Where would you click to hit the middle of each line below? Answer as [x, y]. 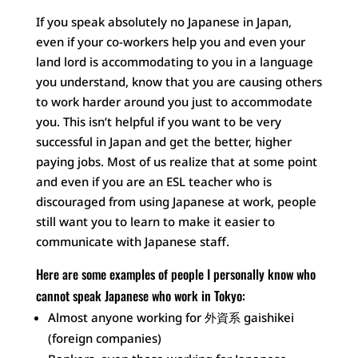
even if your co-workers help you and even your [170, 41]
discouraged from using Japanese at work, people [176, 201]
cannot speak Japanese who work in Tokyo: [140, 295]
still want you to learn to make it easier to [155, 221]
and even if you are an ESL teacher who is [153, 181]
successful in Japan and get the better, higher [163, 141]
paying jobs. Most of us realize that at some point [176, 161]
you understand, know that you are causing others [179, 81]
